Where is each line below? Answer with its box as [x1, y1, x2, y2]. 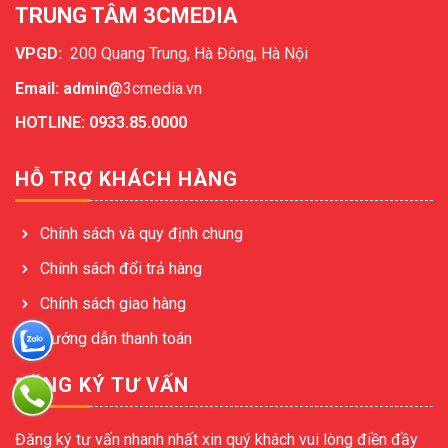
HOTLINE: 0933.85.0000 [15, 113, 187, 133]
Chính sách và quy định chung [40, 224, 243, 244]
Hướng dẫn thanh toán [40, 329, 192, 349]
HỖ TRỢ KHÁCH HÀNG [15, 167, 238, 192]
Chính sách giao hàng [40, 294, 186, 314]
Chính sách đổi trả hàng [40, 259, 202, 279]
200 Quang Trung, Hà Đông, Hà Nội [66, 44, 308, 64]
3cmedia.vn [123, 78, 202, 98]
